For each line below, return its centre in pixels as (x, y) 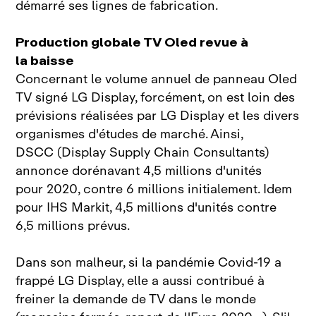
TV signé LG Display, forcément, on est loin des (156, 98)
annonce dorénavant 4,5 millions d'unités (139, 171)
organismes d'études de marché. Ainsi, (129, 134)
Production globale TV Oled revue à (132, 43)
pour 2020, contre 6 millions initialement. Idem (154, 189)
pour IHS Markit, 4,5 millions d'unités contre (146, 208)
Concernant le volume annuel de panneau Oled (157, 79)
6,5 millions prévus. (73, 226)
